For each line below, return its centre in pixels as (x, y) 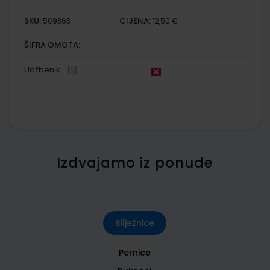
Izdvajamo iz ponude (135, 162)
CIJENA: (135, 20)
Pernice (134, 252)
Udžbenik (42, 69)
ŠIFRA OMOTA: (52, 45)
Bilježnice (134, 223)
